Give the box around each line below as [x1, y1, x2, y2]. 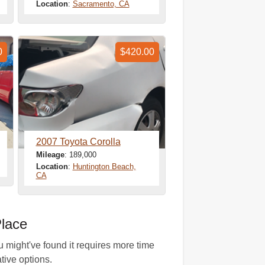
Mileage [35, 150, 64, 159]
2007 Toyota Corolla [35, 137, 121, 147]
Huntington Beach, [72, 162, 136, 171]
